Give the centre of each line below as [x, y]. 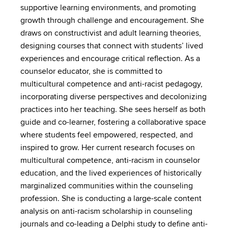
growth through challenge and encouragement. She [112, 20]
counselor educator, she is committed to [91, 71]
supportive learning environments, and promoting [108, 8]
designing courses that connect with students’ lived [112, 46]
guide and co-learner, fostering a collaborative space [113, 122]
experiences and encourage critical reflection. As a [110, 59]
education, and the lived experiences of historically [111, 173]
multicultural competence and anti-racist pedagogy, [111, 84]
